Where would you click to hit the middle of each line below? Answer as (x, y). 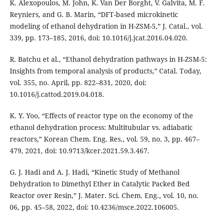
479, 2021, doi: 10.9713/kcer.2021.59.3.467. (79, 150)
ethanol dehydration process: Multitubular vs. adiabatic (101, 127)
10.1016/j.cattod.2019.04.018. (57, 94)
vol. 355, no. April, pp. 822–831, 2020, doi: (78, 82)
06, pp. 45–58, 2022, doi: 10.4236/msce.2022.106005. (94, 207)
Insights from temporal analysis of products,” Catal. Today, (105, 71)
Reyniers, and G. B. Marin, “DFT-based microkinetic (94, 14)
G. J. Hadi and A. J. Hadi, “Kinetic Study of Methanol (94, 172)
